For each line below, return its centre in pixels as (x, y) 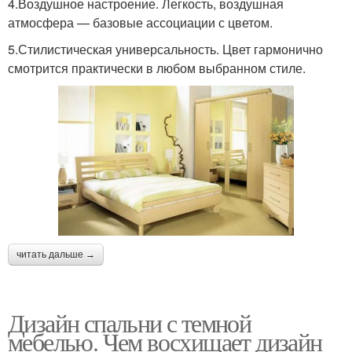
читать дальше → (56, 255)
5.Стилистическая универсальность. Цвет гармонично (165, 49)
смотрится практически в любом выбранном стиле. (157, 68)
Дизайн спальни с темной (130, 323)
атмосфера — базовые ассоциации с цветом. (140, 23)
